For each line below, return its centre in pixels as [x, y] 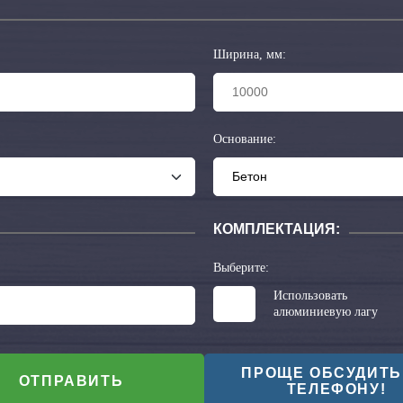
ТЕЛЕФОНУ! [336, 389]
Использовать [310, 296]
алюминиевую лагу [325, 312]
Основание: [244, 139]
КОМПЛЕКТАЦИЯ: [276, 229]
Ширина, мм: [249, 55]
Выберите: [241, 268]
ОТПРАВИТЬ [71, 381]
